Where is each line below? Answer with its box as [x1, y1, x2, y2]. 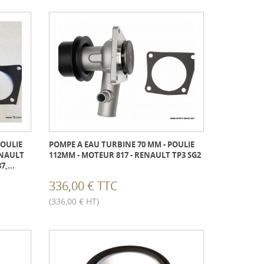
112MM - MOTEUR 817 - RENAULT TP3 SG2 [49, 150, 202, 161]
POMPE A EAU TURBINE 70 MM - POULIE [49, 139, 195, 150]
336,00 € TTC [49, 177, 118, 194]
